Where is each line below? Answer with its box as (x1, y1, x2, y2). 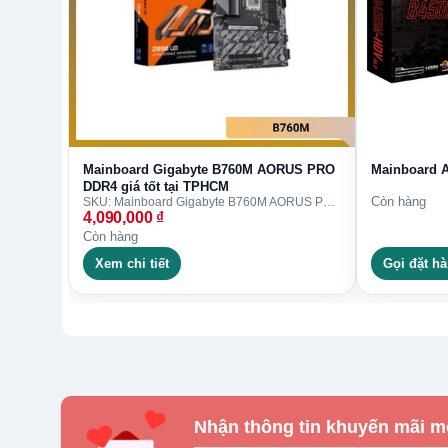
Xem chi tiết (95, 255, 169, 271)
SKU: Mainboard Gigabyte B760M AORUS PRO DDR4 (323, 194, 335, 209)
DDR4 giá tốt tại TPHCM (83, 178, 229, 194)
